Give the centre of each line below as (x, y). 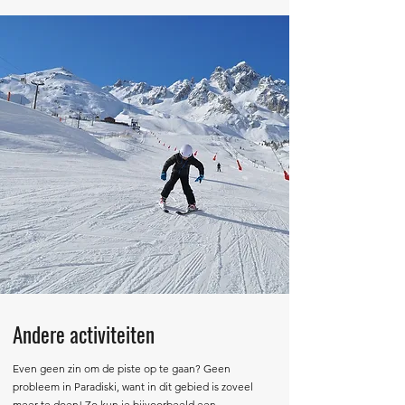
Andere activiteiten (84, 334)
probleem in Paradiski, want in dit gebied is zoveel (133, 386)
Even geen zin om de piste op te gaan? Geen (122, 368)
